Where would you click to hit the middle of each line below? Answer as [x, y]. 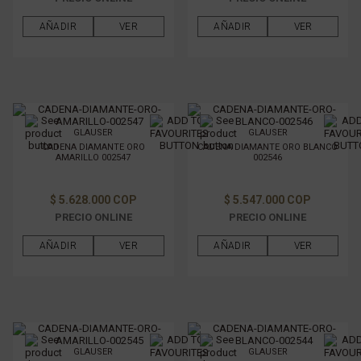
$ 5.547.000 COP [268, 200]
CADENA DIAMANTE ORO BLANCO [268, 147]
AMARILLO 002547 [93, 158]
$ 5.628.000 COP [93, 200]
